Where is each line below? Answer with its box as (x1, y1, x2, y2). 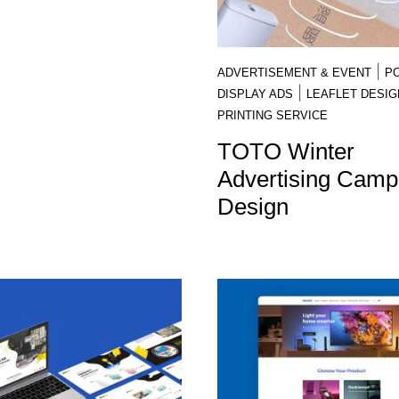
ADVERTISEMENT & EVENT (217, 65, 371, 79)
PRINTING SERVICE (217, 108, 328, 122)
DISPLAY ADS (217, 86, 293, 101)
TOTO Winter (217, 137, 354, 165)
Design (217, 192, 289, 220)
